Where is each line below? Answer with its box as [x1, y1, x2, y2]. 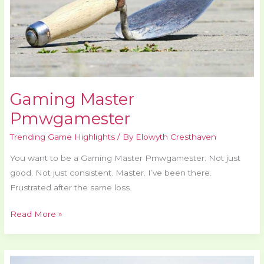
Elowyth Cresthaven [136, 131, 217, 141]
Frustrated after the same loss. [10, 182, 132, 192]
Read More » [10, 209, 63, 219]
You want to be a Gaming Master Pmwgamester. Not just [10, 153, 241, 163]
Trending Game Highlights [10, 131, 115, 141]
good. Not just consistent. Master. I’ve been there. [10, 167, 212, 177]
